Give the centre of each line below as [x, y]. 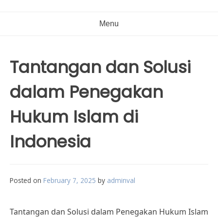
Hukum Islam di [74, 117]
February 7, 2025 [70, 180]
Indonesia [50, 142]
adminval [121, 180]
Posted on [27, 180]
